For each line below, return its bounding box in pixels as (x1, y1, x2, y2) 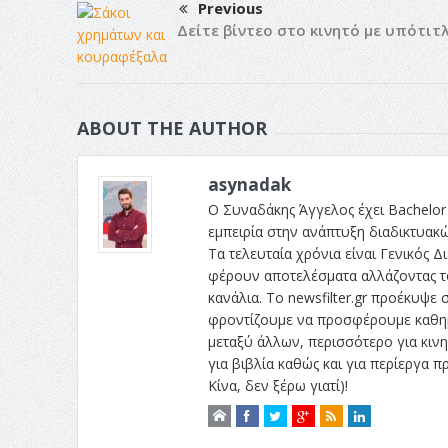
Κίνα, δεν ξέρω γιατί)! (207, 375, 348, 395)
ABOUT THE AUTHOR (76, 115, 267, 140)
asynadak (207, 172, 291, 196)
